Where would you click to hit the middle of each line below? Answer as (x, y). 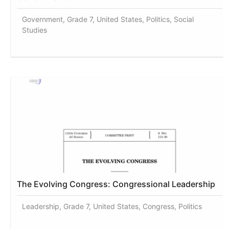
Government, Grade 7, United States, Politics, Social (108, 19)
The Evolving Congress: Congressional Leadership (116, 184)
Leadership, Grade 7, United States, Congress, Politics (112, 206)
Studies (35, 30)
